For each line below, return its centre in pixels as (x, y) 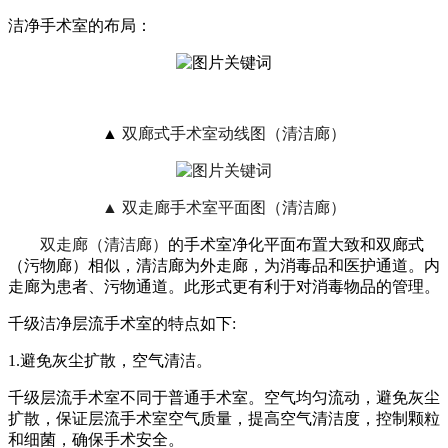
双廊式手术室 (170, 134)
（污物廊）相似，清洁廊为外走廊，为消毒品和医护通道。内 (224, 266)
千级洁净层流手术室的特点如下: (122, 324)
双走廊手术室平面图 (194, 208)
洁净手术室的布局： (80, 26)
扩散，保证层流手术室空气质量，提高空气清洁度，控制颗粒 (224, 419)
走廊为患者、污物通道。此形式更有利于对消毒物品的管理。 (224, 287)
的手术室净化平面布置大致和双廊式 (296, 245)
